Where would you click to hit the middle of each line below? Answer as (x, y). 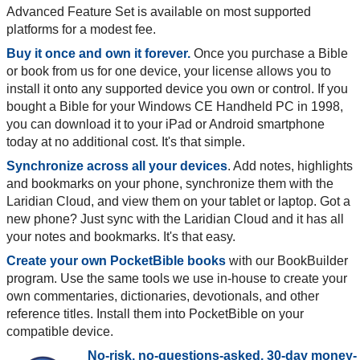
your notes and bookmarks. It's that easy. (121, 236)
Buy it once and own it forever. (98, 53)
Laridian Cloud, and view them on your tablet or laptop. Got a (178, 201)
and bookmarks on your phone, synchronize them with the (170, 183)
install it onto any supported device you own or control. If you (177, 88)
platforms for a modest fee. (81, 29)
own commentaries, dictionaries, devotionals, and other (163, 296)
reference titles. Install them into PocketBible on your (155, 313)
